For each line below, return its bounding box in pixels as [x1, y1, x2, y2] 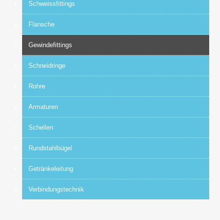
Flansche [28, 20, 55, 28]
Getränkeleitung [28, 165, 73, 172]
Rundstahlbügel [28, 144, 72, 152]
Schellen [28, 123, 53, 131]
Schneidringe [28, 61, 65, 69]
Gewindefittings [28, 41, 72, 49]
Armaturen [28, 103, 58, 110]
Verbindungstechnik [28, 185, 84, 193]
